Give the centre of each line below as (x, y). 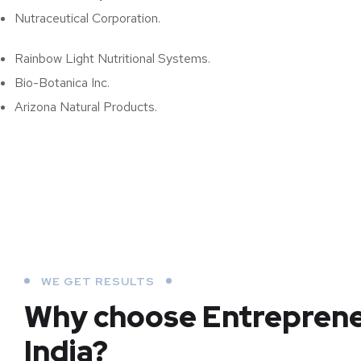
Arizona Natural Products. (86, 107)
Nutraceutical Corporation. (87, 19)
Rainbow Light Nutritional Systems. (112, 59)
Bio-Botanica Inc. (62, 83)
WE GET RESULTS (98, 282)
